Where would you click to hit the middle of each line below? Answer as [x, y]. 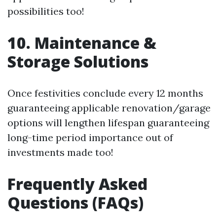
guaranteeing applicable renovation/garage [109, 108]
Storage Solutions [78, 62]
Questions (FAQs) [75, 203]
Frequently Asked [77, 184]
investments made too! [60, 152]
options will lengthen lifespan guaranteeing [108, 123]
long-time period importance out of [90, 138]
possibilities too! [46, 11]
